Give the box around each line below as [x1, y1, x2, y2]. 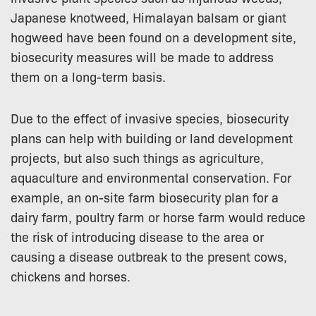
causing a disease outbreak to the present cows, [11, 247, 287, 265]
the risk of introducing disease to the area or [11, 227, 264, 245]
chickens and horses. [11, 267, 130, 284]
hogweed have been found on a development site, [11, 28, 296, 45]
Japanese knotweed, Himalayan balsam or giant [11, 8, 286, 25]
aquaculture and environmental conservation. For [11, 168, 291, 186]
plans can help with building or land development [11, 128, 293, 146]
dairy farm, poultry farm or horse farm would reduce [11, 207, 305, 225]
